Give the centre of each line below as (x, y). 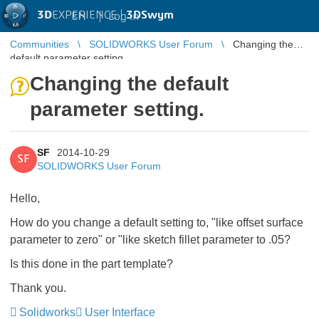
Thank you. (38, 288)
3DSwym (150, 15)
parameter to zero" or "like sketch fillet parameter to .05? (150, 240)
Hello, (25, 198)
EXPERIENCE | (89, 15)
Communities (40, 44)
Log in (124, 16)
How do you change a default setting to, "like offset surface (157, 223)
